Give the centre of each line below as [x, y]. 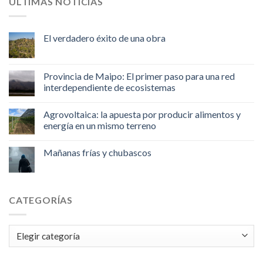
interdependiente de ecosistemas [109, 87]
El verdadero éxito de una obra [104, 38]
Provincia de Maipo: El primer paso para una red [139, 76]
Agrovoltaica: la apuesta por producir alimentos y [142, 114]
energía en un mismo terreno [100, 125]
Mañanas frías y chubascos [97, 152]
